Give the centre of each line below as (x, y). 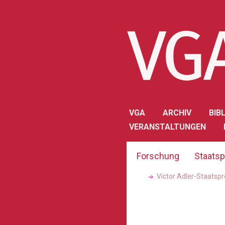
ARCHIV (177, 113)
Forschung (158, 156)
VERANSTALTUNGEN (167, 127)
